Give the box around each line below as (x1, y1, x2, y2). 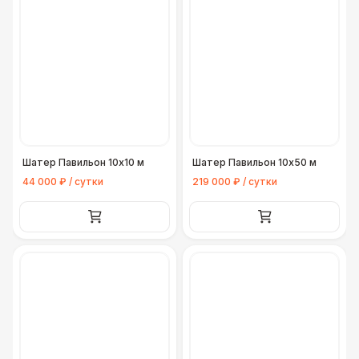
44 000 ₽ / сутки (22, 175, 103, 188)
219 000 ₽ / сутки (192, 175, 277, 188)
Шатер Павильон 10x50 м (192, 156, 317, 168)
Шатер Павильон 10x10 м (22, 156, 144, 168)
